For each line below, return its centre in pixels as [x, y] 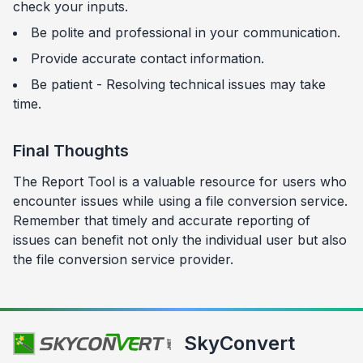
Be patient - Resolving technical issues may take [178, 84]
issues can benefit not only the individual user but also [180, 240]
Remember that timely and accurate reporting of [162, 220]
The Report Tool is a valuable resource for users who [180, 181]
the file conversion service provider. [123, 259]
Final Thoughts [71, 151]
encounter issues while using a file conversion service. [180, 201]
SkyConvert [240, 343]
